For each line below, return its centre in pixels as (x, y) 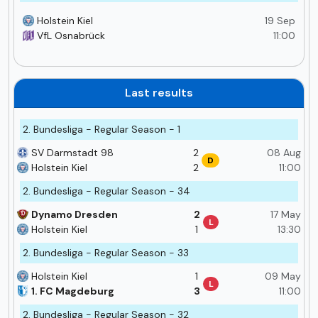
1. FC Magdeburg (73, 291)
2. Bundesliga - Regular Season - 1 (102, 129)
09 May (283, 276)
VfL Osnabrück (71, 35)
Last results (159, 92)
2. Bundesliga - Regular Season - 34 (106, 191)
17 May (286, 214)
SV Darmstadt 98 (72, 152)
